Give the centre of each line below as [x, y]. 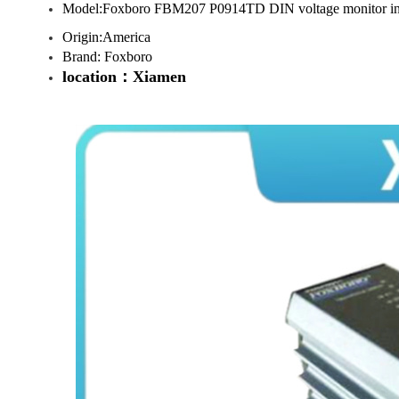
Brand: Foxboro [107, 57]
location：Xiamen [124, 77]
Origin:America [106, 37]
